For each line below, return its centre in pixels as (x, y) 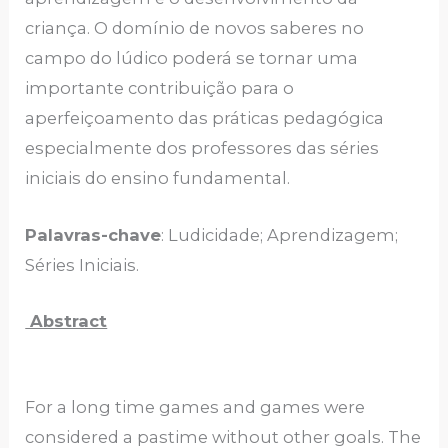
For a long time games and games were (195, 407)
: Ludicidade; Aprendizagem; (280, 234)
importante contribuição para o (160, 88)
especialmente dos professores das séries (202, 148)
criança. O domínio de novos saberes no (195, 28)
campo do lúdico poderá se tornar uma (192, 58)
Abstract (66, 320)
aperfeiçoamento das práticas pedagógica (205, 118)
